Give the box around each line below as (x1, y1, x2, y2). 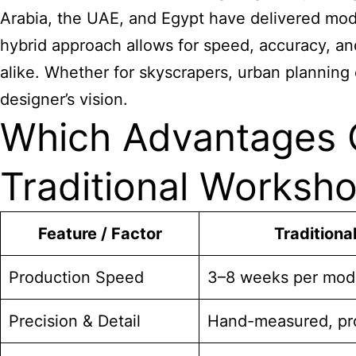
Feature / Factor (37, 224, 162, 243)
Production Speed (9, 268, 144, 287)
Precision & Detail (9, 311, 141, 331)
